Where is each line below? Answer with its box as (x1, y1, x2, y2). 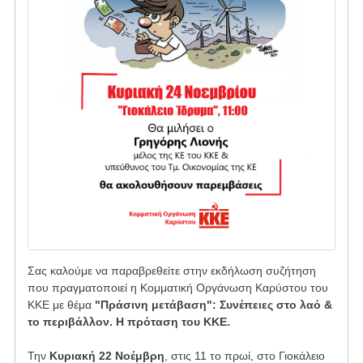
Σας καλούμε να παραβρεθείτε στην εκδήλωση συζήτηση (27, 263, 316, 277)
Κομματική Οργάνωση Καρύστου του (139, 280, 328, 294)
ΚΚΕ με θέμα (27, 297, 95, 311)
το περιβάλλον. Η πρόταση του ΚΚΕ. (27, 314, 230, 328)
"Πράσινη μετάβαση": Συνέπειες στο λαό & (94, 297, 332, 311)
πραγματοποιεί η (51, 280, 140, 294)
